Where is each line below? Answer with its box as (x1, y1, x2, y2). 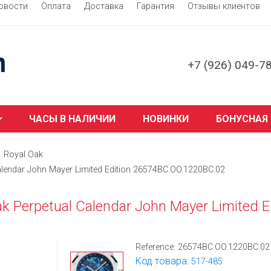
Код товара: (135, 255, 191, 267)
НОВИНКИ (142, 113, 189, 125)
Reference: (135, 242, 178, 253)
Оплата (41, 1, 71, 11)
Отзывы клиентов (188, 1, 260, 11)
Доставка (84, 1, 123, 11)
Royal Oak (4, 149, 43, 160)
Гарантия (137, 1, 174, 11)
